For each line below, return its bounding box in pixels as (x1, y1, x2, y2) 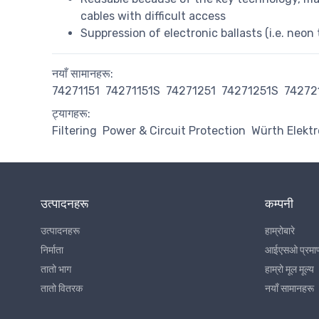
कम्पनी (265, 197, 293, 211)
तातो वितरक (41, 283, 83, 296)
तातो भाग (41, 263, 71, 276)
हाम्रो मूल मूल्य (265, 263, 314, 276)
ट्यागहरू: (52, 107, 90, 121)
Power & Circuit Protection (103, 124, 246, 138)
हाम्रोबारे (265, 225, 295, 238)
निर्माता (41, 244, 63, 257)
